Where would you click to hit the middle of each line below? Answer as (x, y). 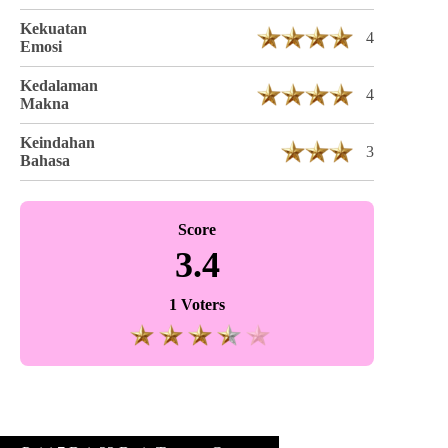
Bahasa (45, 160)
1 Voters (197, 304)
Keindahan (57, 142)
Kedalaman (59, 85)
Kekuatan (53, 28)
